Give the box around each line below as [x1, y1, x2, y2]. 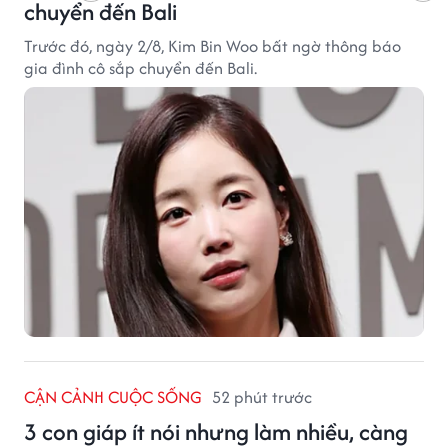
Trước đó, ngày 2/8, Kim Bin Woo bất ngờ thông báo [24, 33, 401, 58]
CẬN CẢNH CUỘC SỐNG [24, 384, 202, 409]
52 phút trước [212, 384, 312, 409]
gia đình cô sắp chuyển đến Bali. [24, 55, 257, 80]
